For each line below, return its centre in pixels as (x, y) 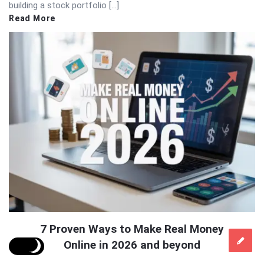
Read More (32, 18)
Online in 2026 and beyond (132, 245)
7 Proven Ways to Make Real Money (132, 229)
